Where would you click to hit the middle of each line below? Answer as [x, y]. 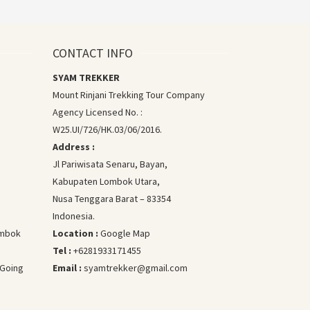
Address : [74, 146]
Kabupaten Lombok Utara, [106, 181]
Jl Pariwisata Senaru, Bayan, [110, 164]
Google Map [125, 233]
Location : [75, 233]
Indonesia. [74, 216]
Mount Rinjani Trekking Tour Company [129, 94]
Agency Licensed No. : [98, 112]
